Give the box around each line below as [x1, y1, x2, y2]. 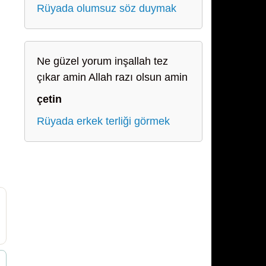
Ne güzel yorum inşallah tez [37, 55, 168, 67]
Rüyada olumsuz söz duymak [37, 2, 176, 14]
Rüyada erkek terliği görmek [37, 115, 170, 127]
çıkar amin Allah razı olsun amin [37, 71, 188, 83]
